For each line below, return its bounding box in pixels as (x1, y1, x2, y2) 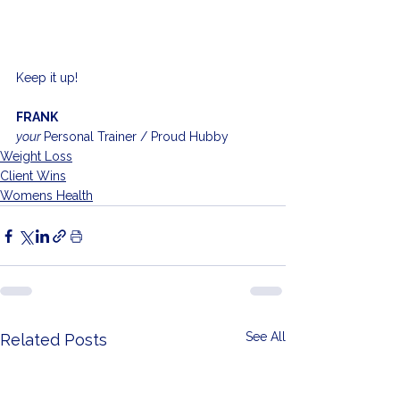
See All (246, 329, 286, 345)
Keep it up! (16, 71, 78, 86)
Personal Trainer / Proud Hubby (44, 129, 229, 145)
